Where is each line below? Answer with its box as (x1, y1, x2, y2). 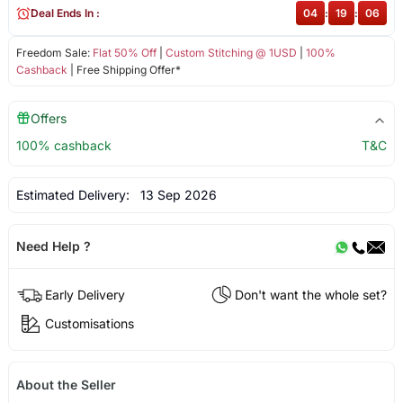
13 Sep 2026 (132, 187, 217, 203)
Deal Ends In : (30, 6, 100, 21)
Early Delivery (44, 286, 125, 302)
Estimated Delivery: (15, 187, 133, 203)
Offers (30, 111, 67, 127)
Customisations (44, 315, 134, 331)
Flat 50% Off (92, 46, 157, 60)
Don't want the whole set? (235, 286, 388, 302)
